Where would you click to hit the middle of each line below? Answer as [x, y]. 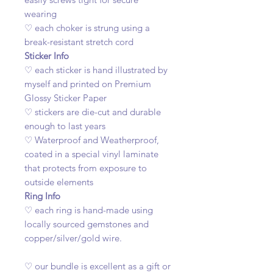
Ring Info [42, 196]
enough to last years [65, 126]
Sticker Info [47, 56]
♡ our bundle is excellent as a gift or [97, 266]
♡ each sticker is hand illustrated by [96, 70]
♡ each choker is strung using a [87, 28]
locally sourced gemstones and [87, 224]
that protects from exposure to [86, 168]
